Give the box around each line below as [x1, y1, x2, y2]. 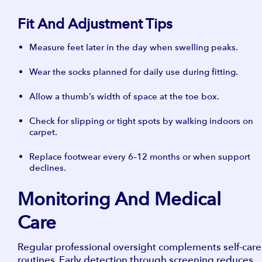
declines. [29, 162, 66, 173]
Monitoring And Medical [18, 188, 221, 210]
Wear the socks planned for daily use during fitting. [29, 66, 238, 77]
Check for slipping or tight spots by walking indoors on [29, 115, 253, 126]
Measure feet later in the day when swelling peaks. [29, 42, 238, 53]
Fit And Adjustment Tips [18, 15, 173, 32]
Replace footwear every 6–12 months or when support [29, 151, 250, 162]
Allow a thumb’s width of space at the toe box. [29, 91, 219, 102]
